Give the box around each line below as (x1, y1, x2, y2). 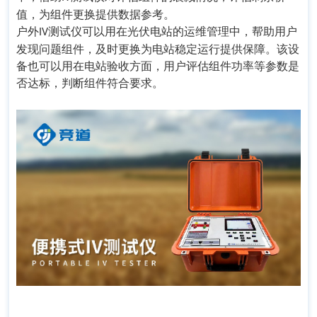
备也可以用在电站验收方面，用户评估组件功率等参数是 (16, 60, 299, 73)
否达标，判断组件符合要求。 (16, 77, 163, 90)
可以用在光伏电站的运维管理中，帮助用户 (82, 25, 297, 38)
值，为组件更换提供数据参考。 (16, 8, 175, 21)
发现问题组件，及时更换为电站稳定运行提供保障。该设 (16, 43, 299, 56)
